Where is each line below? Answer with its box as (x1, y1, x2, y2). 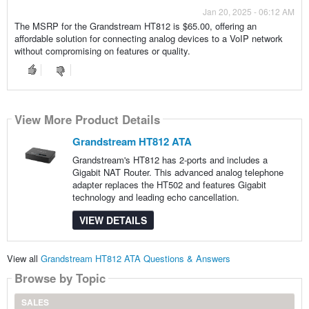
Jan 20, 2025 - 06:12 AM (203, 6, 295, 18)
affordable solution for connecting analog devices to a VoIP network (14, 32, 283, 46)
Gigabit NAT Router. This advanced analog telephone (72, 166, 283, 179)
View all (6, 251, 41, 265)
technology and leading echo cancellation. (72, 190, 239, 204)
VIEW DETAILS (79, 213, 147, 228)
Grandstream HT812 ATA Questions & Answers (40, 251, 230, 265)
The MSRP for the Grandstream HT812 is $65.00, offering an (14, 19, 257, 33)
